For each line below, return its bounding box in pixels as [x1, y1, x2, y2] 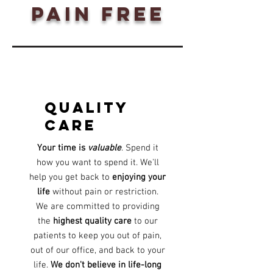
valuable [87, 143, 121, 154]
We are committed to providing [35, 201, 160, 212]
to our [131, 216, 158, 227]
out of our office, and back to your [30, 245, 165, 256]
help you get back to [29, 172, 112, 183]
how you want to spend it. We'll [36, 157, 159, 168]
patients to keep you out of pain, [34, 230, 161, 241]
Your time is [37, 143, 88, 154]
